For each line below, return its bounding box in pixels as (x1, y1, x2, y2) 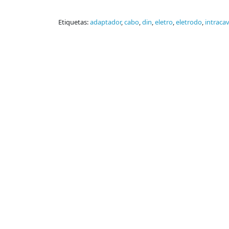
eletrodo (176, 17, 202, 27)
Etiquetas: (58, 17, 90, 27)
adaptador (90, 17, 121, 27)
